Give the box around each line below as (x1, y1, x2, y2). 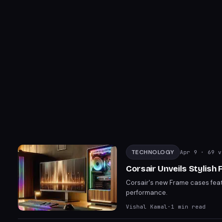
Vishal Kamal (126, 203, 167, 210)
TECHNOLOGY (131, 148, 174, 156)
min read (174, 203, 206, 210)
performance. (126, 188, 167, 197)
